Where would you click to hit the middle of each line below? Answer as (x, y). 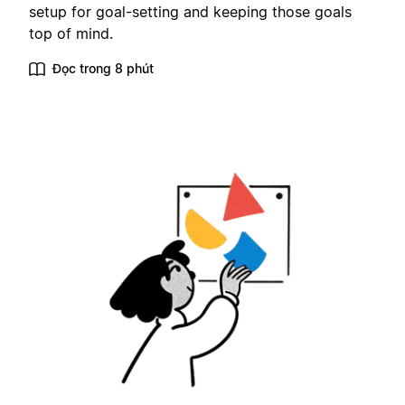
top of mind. (71, 34)
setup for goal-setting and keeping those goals (190, 12)
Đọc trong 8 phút (103, 69)
